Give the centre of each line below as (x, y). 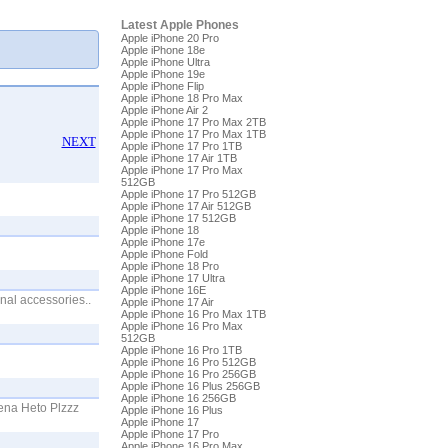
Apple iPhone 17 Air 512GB (185, 206)
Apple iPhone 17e (162, 242)
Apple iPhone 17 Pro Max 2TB (193, 122)
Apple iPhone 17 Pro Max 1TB (193, 134)
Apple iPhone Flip (162, 86)
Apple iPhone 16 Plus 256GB (190, 386)
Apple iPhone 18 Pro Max (181, 98)
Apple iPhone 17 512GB (178, 218)
